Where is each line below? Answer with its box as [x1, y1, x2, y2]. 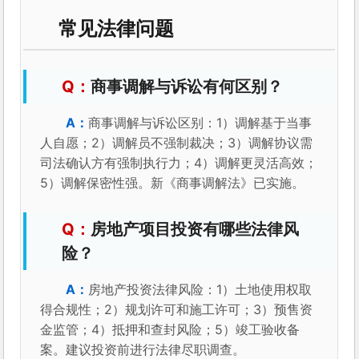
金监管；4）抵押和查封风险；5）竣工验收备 [40, 321, 301, 338]
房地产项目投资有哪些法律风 [91, 220, 300, 240]
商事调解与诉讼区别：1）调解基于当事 [88, 115, 313, 131]
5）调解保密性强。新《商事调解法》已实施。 [40, 175, 305, 192]
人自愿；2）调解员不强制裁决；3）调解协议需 [40, 135, 313, 151]
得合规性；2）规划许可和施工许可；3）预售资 [40, 301, 313, 318]
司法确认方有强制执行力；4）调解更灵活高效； [40, 155, 318, 171]
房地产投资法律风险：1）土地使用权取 [88, 281, 313, 298]
